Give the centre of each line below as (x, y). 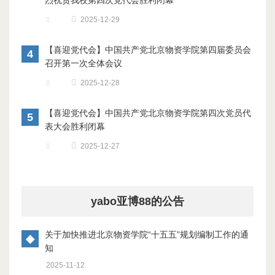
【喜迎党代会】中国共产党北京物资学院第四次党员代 (148, 113)
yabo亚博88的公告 (137, 201)
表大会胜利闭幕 (75, 126)
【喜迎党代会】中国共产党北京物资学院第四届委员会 (148, 50)
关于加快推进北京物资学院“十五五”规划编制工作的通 (147, 234)
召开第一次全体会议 (83, 63)
